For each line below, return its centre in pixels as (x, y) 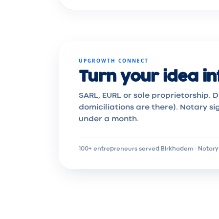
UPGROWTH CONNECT (114, 61)
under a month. (109, 119)
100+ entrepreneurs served (119, 149)
